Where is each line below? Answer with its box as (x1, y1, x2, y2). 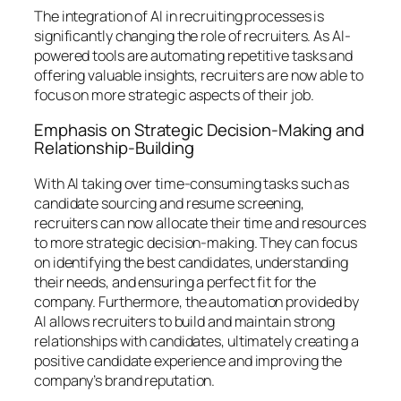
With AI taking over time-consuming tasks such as (34, 173, 350, 193)
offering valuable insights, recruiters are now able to (34, 64, 363, 85)
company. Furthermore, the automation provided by (34, 291, 360, 311)
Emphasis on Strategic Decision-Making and (34, 118, 364, 142)
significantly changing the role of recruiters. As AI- (34, 25, 351, 46)
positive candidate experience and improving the (34, 350, 343, 371)
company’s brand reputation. (34, 370, 216, 390)
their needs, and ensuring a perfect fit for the (34, 271, 317, 292)
